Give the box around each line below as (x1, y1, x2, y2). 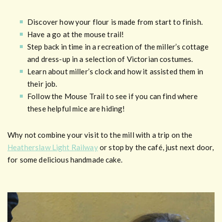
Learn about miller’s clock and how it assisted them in (27, 67, 204, 76)
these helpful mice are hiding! (27, 104, 125, 113)
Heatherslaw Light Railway (7, 143, 98, 152)
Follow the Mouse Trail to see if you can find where (27, 92, 198, 101)
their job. (27, 79, 57, 89)
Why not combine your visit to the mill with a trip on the (7, 130, 193, 140)
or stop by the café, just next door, (98, 143, 214, 152)
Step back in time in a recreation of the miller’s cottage (27, 42, 209, 52)
